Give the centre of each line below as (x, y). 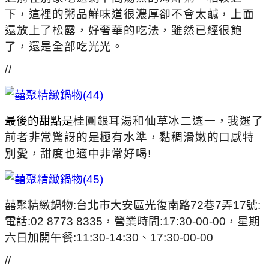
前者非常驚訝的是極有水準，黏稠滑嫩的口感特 (130, 137)
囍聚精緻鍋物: (41, 205)
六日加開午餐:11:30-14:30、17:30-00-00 (109, 237)
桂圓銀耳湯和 (109, 121)
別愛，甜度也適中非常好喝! (78, 153)
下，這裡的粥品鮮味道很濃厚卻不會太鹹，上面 (130, 14)
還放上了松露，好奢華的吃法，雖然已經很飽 (124, 30)
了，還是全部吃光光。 (65, 46)
